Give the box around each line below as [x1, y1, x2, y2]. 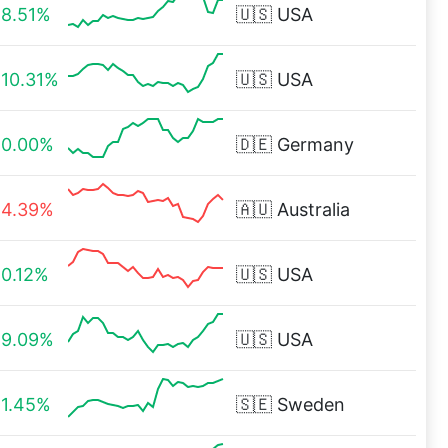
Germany [277, 134, 354, 155]
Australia [277, 199, 350, 220]
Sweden [277, 394, 345, 415]
